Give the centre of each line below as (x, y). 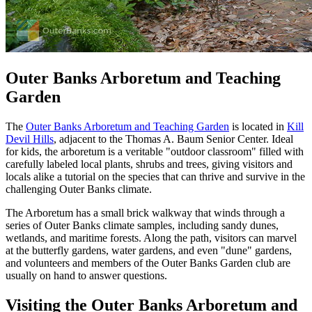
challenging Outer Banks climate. (79, 189)
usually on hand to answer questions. (86, 275)
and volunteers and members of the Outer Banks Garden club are (148, 263)
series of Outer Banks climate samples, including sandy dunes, (142, 225)
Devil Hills (30, 139)
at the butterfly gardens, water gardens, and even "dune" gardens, (149, 250)
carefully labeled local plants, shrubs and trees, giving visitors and (149, 164)
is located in (258, 126)
